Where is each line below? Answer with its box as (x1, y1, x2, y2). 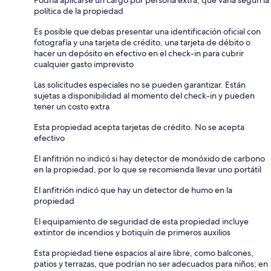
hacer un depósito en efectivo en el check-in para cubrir (34, 47, 244, 59)
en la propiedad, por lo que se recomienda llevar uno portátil (34, 163, 261, 175)
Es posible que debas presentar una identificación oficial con (34, 25, 261, 37)
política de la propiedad (34, 5, 123, 16)
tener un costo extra (34, 100, 109, 112)
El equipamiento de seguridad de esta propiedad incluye (34, 215, 249, 227)
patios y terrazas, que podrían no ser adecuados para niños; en (34, 258, 268, 269)
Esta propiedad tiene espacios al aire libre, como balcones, (34, 247, 253, 258)
